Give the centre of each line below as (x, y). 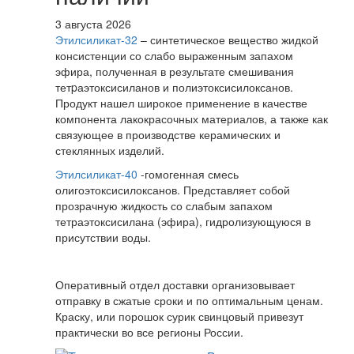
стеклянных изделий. (110, 150)
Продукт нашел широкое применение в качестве (181, 102)
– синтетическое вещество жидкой (228, 39)
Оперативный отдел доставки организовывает (175, 284)
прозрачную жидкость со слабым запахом (164, 205)
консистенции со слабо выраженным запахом (174, 55)
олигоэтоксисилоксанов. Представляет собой (173, 189)
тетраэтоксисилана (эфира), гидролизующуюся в (183, 221)
